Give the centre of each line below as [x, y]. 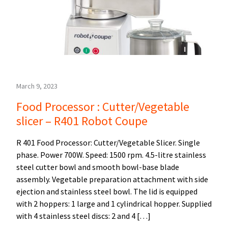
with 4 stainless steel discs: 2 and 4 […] [83, 216]
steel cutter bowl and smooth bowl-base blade [98, 167]
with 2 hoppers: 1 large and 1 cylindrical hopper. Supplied [114, 204]
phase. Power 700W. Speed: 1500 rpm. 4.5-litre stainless [111, 155]
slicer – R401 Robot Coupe [82, 121]
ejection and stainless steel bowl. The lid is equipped [107, 192]
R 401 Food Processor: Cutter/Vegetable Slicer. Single [108, 143]
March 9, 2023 [37, 86]
